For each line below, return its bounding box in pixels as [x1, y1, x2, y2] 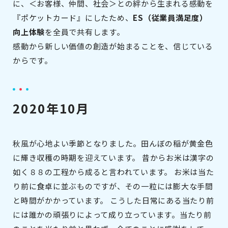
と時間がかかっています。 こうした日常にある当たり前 [13, 195, 214, 206]
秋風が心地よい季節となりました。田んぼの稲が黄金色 [13, 138, 213, 149]
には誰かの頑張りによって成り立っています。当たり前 [13, 209, 212, 220]
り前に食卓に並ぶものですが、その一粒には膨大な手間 [13, 181, 213, 192]
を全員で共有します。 [45, 26, 125, 38]
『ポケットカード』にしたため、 [13, 12, 133, 23]
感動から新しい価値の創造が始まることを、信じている [13, 41, 213, 52]
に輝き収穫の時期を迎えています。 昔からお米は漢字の [13, 152, 214, 163]
